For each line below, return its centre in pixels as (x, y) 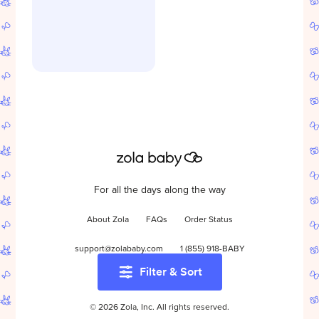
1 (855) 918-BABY (212, 250)
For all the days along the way (159, 190)
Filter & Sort (171, 272)
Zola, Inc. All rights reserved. (174, 308)
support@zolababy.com (119, 250)
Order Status (208, 220)
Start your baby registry (159, 279)
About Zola (108, 220)
